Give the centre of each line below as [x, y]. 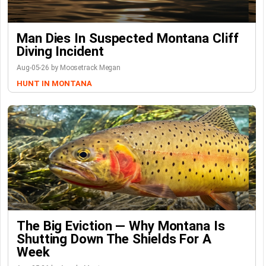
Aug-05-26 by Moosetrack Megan [69, 68]
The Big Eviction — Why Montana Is [121, 226]
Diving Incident [60, 51]
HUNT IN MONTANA [54, 84]
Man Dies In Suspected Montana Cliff [128, 38]
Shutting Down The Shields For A [114, 239]
